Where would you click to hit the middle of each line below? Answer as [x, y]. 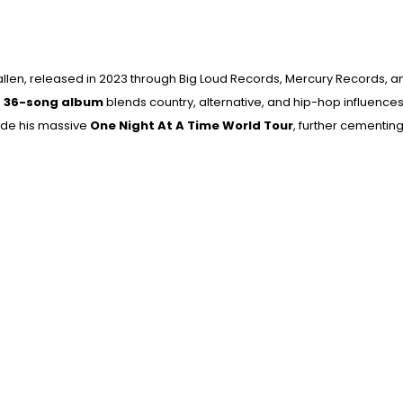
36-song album [54, 103]
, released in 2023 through [102, 79]
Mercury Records [335, 79]
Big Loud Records [229, 79]
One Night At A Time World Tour [192, 126]
